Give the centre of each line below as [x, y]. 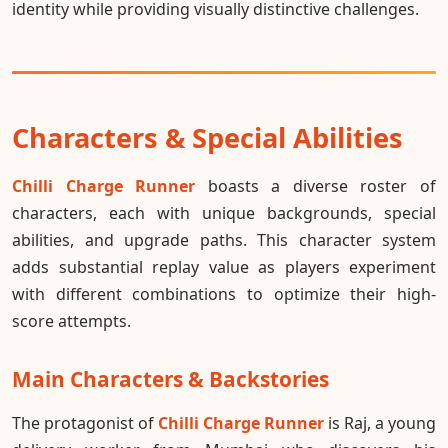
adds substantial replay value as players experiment [224, 267]
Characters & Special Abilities [207, 137]
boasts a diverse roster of [316, 186]
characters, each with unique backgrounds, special [224, 213]
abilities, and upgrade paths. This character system [224, 240]
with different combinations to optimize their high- [224, 294]
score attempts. [71, 321]
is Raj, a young [380, 423]
